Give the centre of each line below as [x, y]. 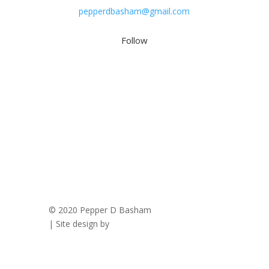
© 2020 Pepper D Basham [101, 210]
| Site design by [80, 224]
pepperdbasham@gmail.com [134, 11]
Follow [134, 41]
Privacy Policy [187, 210]
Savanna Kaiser [141, 224]
